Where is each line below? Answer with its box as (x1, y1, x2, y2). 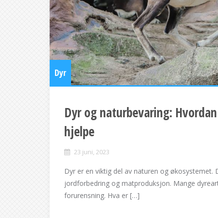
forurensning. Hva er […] (64, 190, 140, 200)
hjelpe (64, 122, 94, 140)
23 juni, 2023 (74, 147, 109, 156)
